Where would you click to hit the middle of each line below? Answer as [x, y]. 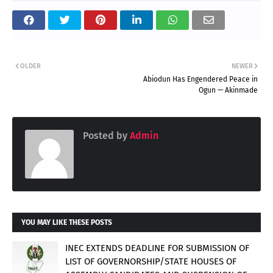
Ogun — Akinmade [228, 90]
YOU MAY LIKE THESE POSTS [67, 222]
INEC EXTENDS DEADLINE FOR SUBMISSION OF [157, 248]
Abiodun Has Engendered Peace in [200, 79]
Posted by [105, 135]
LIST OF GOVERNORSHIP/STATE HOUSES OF [151, 261]
